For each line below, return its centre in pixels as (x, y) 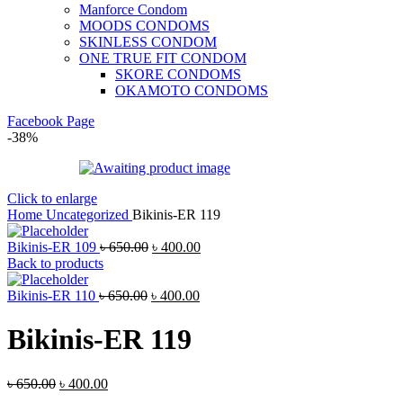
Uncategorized (89, 215)
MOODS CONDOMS (144, 26)
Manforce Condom (133, 9)
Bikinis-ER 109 (54, 247)
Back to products (55, 263)
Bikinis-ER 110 (53, 296)
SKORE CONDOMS (178, 74)
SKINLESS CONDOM (148, 42)
